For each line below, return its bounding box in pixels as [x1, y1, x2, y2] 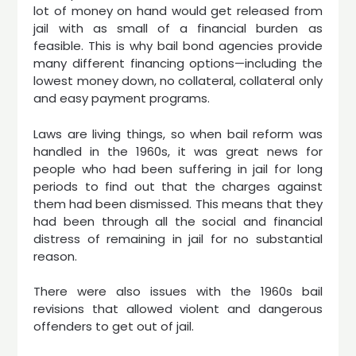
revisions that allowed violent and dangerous [33, 300, 323, 317]
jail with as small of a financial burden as [33, 20, 323, 37]
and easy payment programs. [33, 90, 211, 106]
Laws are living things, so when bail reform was [33, 125, 323, 142]
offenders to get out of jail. [33, 318, 195, 335]
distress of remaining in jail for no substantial [33, 230, 323, 247]
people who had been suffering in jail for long [33, 160, 323, 177]
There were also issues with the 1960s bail [33, 283, 323, 300]
